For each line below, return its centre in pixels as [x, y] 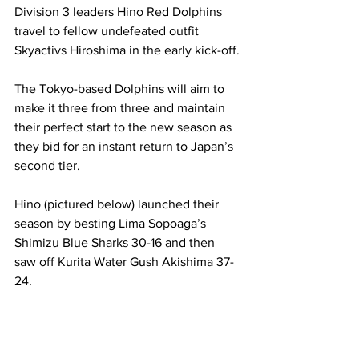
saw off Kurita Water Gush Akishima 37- [124, 262]
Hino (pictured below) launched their [118, 204]
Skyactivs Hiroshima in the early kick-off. [127, 50]
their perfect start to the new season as [125, 127]
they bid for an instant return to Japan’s [125, 146]
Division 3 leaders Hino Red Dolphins [120, 12]
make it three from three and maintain [121, 108]
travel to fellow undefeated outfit [108, 31]
